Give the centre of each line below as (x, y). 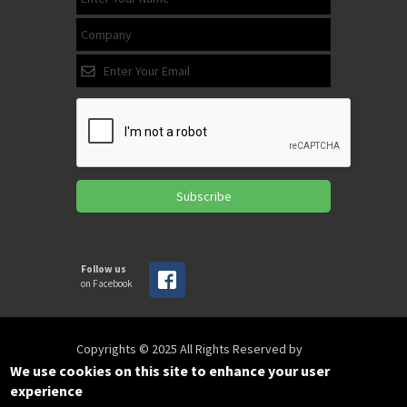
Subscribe (203, 197)
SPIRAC (96, 368)
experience (47, 391)
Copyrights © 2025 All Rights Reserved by (189, 349)
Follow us (104, 269)
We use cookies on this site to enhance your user (170, 371)
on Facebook (107, 284)
